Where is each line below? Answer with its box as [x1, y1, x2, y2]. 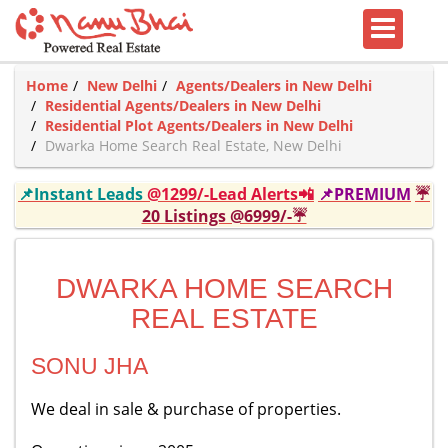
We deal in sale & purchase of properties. [31, 398, 341, 420]
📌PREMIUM [318, 183, 411, 205]
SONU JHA [31, 353, 148, 379]
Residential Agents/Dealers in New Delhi [45, 96, 321, 115]
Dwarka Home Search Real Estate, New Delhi [45, 136, 342, 155]
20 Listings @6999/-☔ [141, 205, 307, 227]
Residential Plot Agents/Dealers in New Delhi [45, 116, 353, 135]
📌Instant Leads [18, 183, 147, 205]
